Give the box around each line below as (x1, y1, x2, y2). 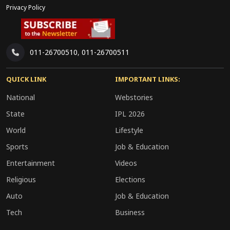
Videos (115, 158, 137, 168)
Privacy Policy (6, 3, 45, 12)
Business (115, 207, 145, 218)
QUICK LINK (6, 74, 46, 84)
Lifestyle (115, 125, 143, 136)
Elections (115, 175, 145, 185)
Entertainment (6, 158, 55, 168)
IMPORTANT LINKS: (115, 74, 180, 84)
